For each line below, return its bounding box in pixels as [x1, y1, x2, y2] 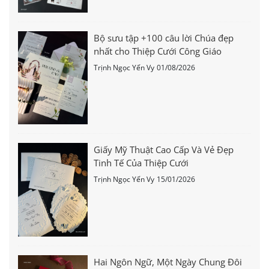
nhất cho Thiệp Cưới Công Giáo [94, 45, 222, 58]
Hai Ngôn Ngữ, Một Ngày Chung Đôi [94, 255, 243, 268]
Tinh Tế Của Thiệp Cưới [94, 157, 189, 169]
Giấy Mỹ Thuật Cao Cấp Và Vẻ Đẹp [94, 144, 234, 156]
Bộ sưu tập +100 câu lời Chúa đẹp [94, 32, 234, 44]
